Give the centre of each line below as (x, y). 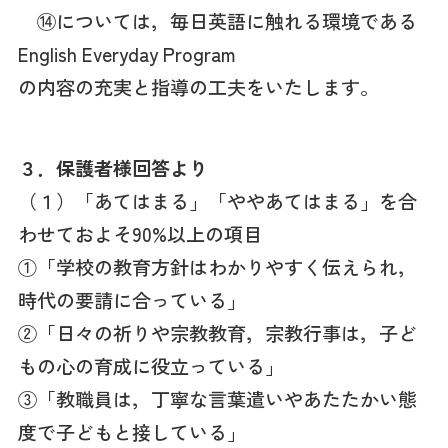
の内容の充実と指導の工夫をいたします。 (198, 86)
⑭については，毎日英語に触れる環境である (217, 20)
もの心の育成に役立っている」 (150, 365)
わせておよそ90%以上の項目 (139, 233)
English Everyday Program (126, 53)
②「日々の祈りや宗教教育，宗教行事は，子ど (217, 332)
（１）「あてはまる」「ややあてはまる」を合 (217, 200)
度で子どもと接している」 (131, 431)
